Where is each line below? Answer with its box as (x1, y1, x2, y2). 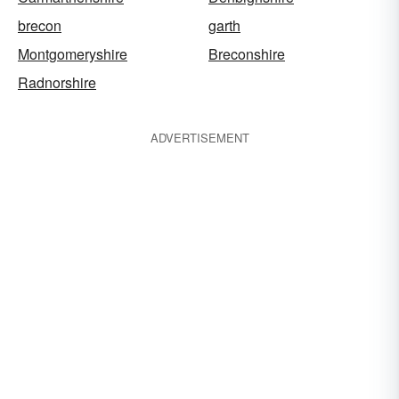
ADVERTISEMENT (150, 129, 249, 146)
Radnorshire (18, 72, 96, 93)
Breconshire (208, 44, 285, 64)
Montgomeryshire (18, 44, 127, 64)
